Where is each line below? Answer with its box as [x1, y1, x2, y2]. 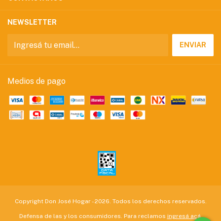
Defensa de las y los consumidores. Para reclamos [19, 213, 166, 220]
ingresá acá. [167, 213, 202, 220]
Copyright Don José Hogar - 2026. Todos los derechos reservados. [14, 198, 207, 205]
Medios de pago [7, 76, 66, 86]
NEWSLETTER [7, 18, 57, 27]
